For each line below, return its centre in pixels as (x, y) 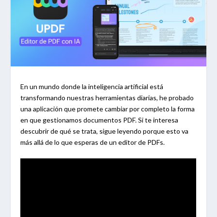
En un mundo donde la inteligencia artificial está (92, 86)
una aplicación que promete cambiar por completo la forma (108, 108)
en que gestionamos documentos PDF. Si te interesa (100, 120)
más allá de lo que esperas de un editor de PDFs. (93, 142)
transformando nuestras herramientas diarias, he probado (107, 97)
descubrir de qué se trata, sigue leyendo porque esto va (105, 131)
